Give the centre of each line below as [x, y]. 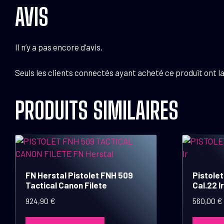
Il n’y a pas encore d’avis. [59, 47]
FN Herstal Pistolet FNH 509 [79, 175]
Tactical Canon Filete [66, 185]
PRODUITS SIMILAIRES [97, 110]
